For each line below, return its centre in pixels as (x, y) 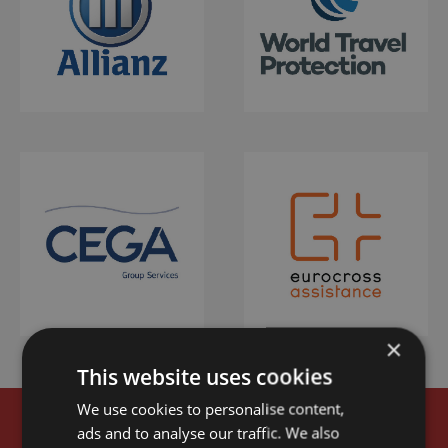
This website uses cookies (205, 376)
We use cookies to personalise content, (211, 408)
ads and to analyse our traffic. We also (208, 432)
